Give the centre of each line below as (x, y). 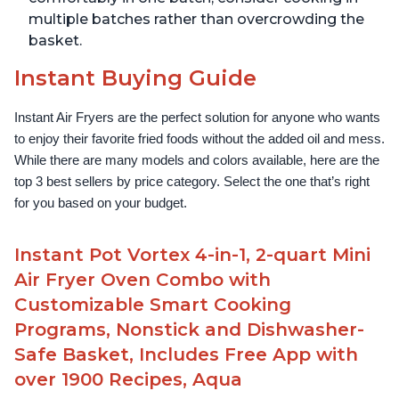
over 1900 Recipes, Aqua (128, 380)
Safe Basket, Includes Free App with (186, 355)
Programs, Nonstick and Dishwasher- (189, 330)
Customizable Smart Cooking (153, 305)
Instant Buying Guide (135, 78)
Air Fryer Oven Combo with (142, 280)
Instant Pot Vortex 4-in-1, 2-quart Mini (192, 255)
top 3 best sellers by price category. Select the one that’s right (192, 182)
